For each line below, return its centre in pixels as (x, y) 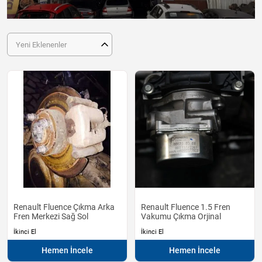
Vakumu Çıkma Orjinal (181, 217)
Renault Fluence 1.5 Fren (186, 207)
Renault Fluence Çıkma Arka (64, 207)
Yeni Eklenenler (41, 44)
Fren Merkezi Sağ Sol (51, 217)
